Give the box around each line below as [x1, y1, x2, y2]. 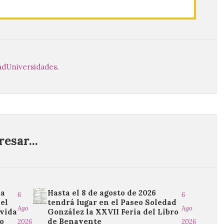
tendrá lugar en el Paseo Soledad [47, 197, 177, 207]
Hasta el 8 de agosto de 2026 [47, 188, 156, 197]
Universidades [6, 62, 57, 71]
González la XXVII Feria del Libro [47, 207, 179, 216]
